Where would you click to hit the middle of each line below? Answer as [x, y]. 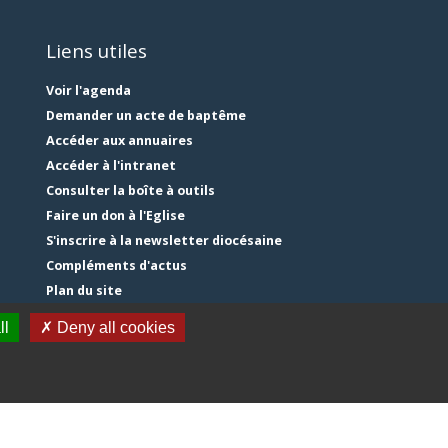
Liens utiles [96, 50]
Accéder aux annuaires [119, 141]
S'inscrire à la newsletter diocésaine [163, 241]
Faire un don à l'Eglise [115, 216]
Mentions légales [102, 316]
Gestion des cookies [110, 341]
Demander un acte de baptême [145, 116]
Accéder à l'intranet [110, 166]
